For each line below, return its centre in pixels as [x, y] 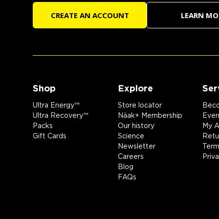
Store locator [140, 106]
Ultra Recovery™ [61, 116]
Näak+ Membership [150, 116]
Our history [136, 126]
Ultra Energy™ [56, 106]
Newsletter [136, 147]
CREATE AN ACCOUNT [90, 15]
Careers [131, 157]
